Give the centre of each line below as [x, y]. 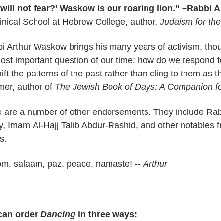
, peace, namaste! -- [102, 164]
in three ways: [106, 214]
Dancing [58, 214]
